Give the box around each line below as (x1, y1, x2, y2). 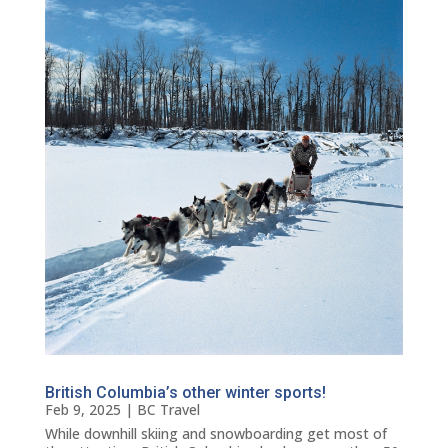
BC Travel (136, 400, 200, 420)
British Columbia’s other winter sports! (44, 383, 326, 403)
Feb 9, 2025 (44, 400, 121, 420)
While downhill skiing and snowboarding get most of (44, 424, 387, 444)
